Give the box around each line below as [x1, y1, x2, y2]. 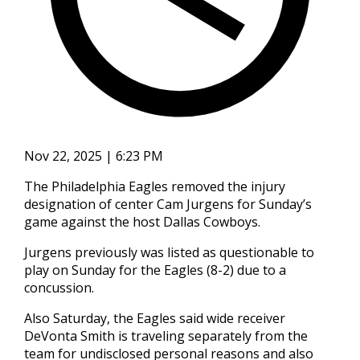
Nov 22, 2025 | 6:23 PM [23, 147, 163, 165]
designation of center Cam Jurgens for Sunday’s [23, 195, 312, 213]
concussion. [23, 279, 94, 297]
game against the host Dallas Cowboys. [23, 213, 260, 231]
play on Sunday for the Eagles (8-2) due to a [23, 261, 286, 279]
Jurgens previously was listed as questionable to [23, 243, 314, 261]
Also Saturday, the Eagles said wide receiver [23, 309, 285, 327]
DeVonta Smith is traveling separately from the [23, 327, 308, 345]
